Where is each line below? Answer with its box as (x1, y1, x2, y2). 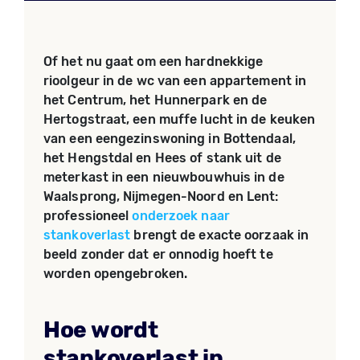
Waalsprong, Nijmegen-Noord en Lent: (43, 189, 279, 204)
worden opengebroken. (43, 266, 187, 281)
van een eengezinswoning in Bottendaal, (43, 131, 296, 146)
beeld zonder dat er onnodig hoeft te (43, 247, 273, 262)
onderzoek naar (132, 208, 230, 223)
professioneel (43, 208, 133, 223)
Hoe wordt (43, 317, 158, 343)
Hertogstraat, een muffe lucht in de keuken (43, 112, 316, 127)
